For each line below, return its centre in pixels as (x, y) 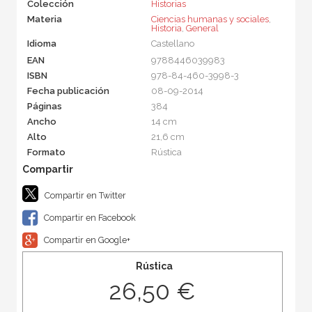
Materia (44, 19)
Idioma (41, 43)
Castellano (172, 43)
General (202, 28)
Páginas (44, 106)
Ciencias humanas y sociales (210, 19)
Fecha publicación (68, 91)
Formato (46, 152)
